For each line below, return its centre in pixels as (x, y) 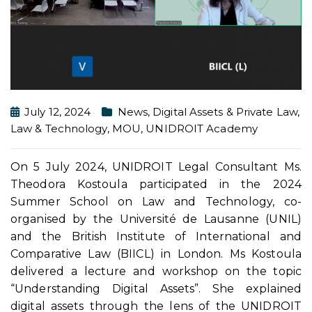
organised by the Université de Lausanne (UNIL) (156, 219)
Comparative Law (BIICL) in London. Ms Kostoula (156, 253)
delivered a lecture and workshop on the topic (156, 271)
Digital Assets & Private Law (225, 112)
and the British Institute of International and (156, 236)
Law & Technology (59, 129)
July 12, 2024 (58, 112)
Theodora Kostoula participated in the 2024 (156, 184)
